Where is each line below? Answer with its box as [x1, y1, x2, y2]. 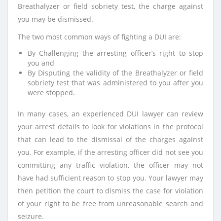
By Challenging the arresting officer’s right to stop [28, 48, 203, 58]
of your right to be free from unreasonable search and [18, 199, 203, 208]
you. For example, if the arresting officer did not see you [18, 147, 203, 157]
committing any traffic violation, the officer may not [18, 160, 203, 170]
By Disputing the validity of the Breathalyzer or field [28, 68, 203, 77]
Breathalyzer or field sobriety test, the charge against [18, 1, 203, 11]
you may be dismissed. [18, 14, 93, 24]
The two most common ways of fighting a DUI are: [18, 32, 181, 41]
